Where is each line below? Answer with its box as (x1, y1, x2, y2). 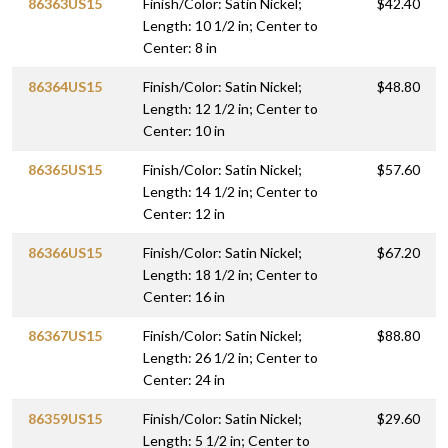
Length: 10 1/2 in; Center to (143, 17, 318, 35)
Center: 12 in (143, 205, 225, 223)
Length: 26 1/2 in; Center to (143, 349, 318, 367)
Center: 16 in (143, 288, 225, 306)
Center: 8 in (143, 39, 217, 57)
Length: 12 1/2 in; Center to (143, 100, 318, 118)
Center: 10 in (143, 122, 225, 140)
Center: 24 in (143, 371, 225, 389)
